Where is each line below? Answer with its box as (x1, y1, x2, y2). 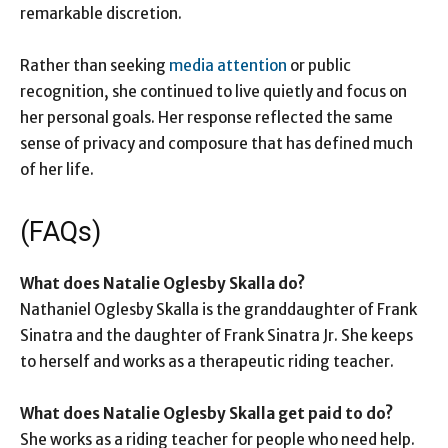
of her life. (20, 160, 94, 180)
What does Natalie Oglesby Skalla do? (20, 274, 305, 294)
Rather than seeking (20, 56, 169, 76)
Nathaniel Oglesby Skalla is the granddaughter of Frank (20, 300, 417, 320)
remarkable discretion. (20, 4, 182, 24)
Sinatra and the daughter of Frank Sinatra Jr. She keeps (20, 326, 413, 346)
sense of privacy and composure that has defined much (20, 134, 413, 154)
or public (287, 56, 351, 76)
